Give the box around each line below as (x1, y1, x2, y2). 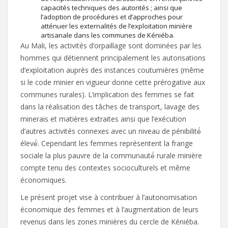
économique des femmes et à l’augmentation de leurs (20, 204, 198, 214)
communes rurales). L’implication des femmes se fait (20, 89, 194, 99)
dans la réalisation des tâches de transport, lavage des (20, 101, 199, 111)
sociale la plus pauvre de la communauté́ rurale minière (20, 150, 202, 160)
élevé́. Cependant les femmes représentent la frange (20, 138, 193, 148)
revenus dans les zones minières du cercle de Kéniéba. (20, 216, 199, 226)
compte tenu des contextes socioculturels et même (20, 162, 190, 173)
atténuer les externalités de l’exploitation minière (41, 21, 192, 31)
